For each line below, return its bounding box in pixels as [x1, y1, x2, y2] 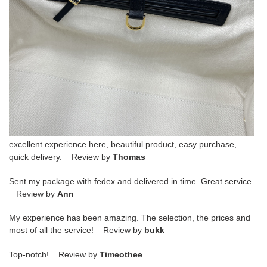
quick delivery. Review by [9, 152, 113, 162]
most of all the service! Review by [9, 225, 144, 235]
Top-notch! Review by [9, 249, 100, 259]
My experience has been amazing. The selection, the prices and [9, 213, 250, 223]
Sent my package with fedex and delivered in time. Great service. [9, 176, 254, 186]
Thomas [113, 152, 145, 162]
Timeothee [100, 249, 142, 259]
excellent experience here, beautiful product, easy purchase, [9, 139, 237, 150]
